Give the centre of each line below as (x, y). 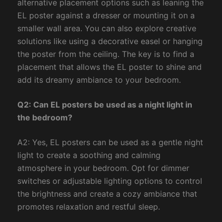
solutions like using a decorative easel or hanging (110, 41)
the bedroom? (45, 118)
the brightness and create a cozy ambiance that (107, 194)
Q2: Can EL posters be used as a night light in (105, 105)
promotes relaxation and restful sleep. (88, 207)
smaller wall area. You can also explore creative (107, 28)
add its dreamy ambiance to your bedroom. (99, 80)
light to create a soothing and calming (89, 155)
